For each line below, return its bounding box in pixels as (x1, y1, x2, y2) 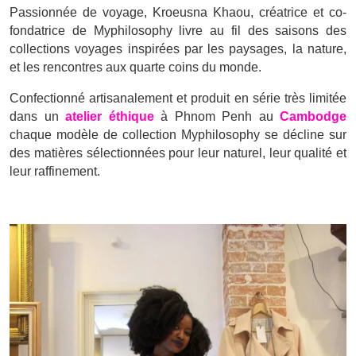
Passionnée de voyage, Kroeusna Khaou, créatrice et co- (10, 6, 346, 20)
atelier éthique (65, 110, 154, 124)
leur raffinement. (10, 164, 100, 179)
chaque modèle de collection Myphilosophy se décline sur (10, 128, 346, 142)
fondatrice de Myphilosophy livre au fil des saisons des (10, 24, 346, 38)
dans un (10, 110, 65, 124)
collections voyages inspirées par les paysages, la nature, (10, 42, 346, 56)
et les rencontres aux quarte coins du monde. (10, 60, 261, 75)
